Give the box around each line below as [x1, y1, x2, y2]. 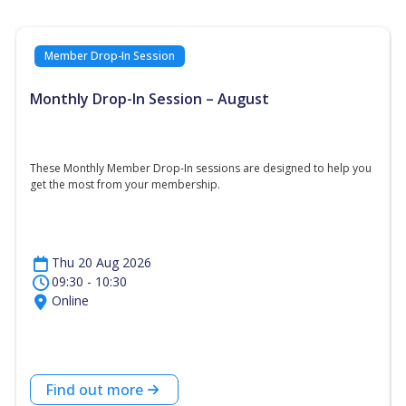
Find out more [45, 380, 143, 400]
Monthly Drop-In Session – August [30, 89, 269, 109]
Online [52, 292, 89, 309]
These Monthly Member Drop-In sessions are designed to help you [30, 160, 372, 176]
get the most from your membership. [30, 177, 220, 192]
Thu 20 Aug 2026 [52, 254, 151, 271]
